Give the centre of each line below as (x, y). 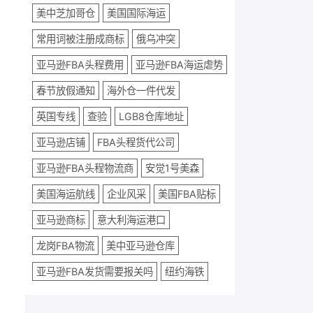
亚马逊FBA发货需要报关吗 (95, 271)
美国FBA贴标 (187, 194)
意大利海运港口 (131, 219)
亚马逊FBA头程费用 (80, 64)
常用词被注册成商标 (80, 38)
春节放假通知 (66, 90)
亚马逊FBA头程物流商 (85, 168)
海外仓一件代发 (141, 90)
